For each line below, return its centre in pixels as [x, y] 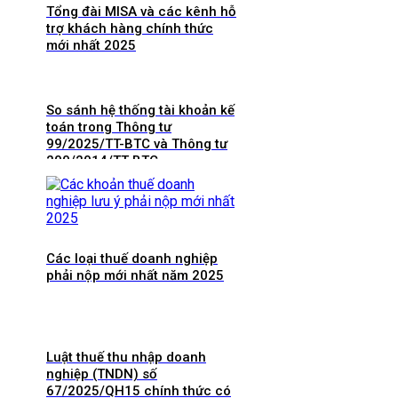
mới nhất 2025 [91, 45]
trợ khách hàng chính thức [130, 28]
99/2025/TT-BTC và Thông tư [137, 143]
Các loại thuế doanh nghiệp [132, 259]
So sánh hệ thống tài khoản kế [140, 110]
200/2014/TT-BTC [102, 160]
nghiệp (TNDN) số [102, 374]
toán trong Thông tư [109, 127]
